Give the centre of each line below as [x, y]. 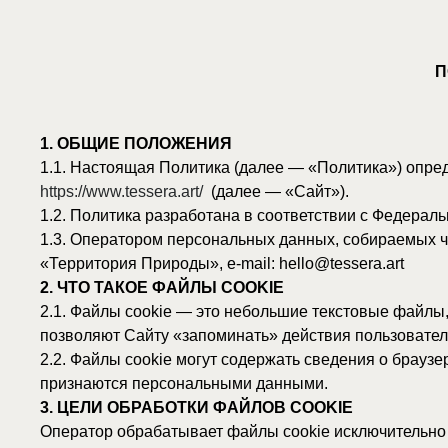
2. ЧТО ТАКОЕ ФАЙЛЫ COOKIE [144, 256]
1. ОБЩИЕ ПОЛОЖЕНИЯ [121, 128]
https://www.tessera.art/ [108, 171]
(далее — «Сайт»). [246, 171]
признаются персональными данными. [164, 342]
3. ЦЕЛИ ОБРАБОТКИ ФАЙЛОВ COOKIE [175, 363]
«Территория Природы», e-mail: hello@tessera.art [198, 235]
